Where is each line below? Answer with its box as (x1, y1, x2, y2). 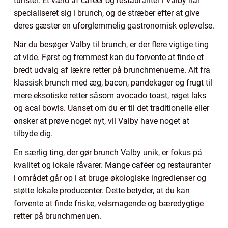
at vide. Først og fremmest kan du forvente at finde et (14, 52, 204, 62)
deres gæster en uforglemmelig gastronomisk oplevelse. (14, 20, 214, 31)
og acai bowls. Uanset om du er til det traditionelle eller (14, 103, 209, 113)
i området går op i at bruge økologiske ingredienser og (14, 173, 206, 183)
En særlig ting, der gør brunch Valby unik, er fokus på (14, 147, 202, 157)
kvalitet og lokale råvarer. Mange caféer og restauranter (14, 160, 211, 170)
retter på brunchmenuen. (14, 211, 101, 221)
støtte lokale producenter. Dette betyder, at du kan (14, 185, 190, 195)
